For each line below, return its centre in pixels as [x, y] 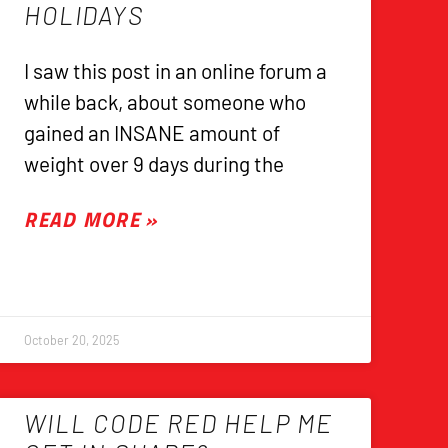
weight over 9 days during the [154, 164]
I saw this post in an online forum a [176, 71]
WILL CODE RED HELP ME [179, 423]
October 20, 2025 [72, 340]
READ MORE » [91, 219]
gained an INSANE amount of [152, 133]
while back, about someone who [165, 102]
